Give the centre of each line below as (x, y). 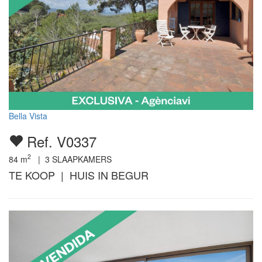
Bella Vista (28, 116)
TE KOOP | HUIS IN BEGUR (79, 175)
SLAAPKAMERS (81, 159)
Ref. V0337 (60, 141)
